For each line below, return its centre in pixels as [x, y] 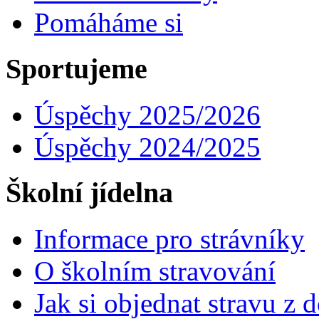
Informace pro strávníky [169, 239]
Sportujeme [77, 68]
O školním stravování [155, 271]
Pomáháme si [109, 23]
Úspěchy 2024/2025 [147, 147]
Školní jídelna [89, 193]
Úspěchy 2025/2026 [147, 115]
